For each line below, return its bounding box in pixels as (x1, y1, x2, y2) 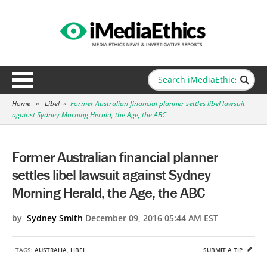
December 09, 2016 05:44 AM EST (83, 212, 218, 223)
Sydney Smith (27, 212, 83, 223)
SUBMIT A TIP (203, 246, 244, 254)
